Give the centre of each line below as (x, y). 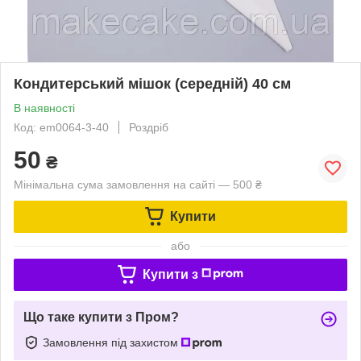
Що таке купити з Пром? (101, 317)
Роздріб (149, 127)
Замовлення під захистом (112, 342)
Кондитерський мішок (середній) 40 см (152, 83)
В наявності (44, 108)
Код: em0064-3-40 (61, 127)
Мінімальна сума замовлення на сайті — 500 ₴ (138, 184)
